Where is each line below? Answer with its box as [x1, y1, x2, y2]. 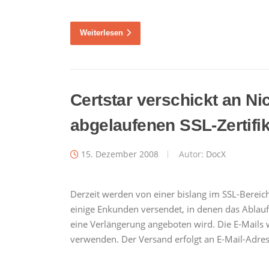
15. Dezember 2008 [81, 148, 159, 160]
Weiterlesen [80, 28, 123, 38]
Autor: [177, 148, 206, 160]
